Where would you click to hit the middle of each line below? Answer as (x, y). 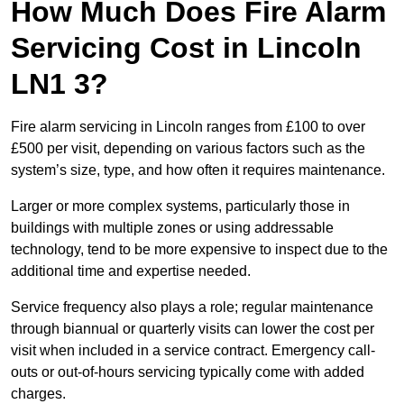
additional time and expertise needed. (131, 271)
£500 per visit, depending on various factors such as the (188, 149)
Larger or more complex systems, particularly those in (180, 207)
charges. (38, 394)
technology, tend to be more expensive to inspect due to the (199, 250)
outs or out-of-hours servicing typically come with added (188, 372)
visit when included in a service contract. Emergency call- (193, 351)
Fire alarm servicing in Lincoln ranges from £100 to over (188, 127)
